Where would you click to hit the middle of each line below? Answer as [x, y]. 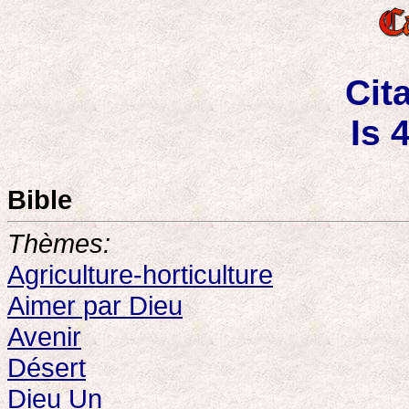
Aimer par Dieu [95, 305]
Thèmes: [59, 243]
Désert [47, 367]
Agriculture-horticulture [140, 274]
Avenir [44, 336]
